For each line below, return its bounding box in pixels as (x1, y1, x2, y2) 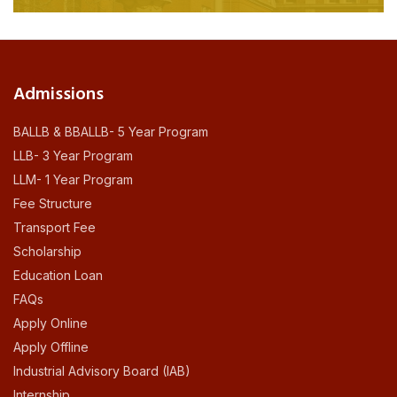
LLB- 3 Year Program (13, 148, 133, 164)
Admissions (13, 81, 104, 110)
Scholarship (13, 244, 82, 260)
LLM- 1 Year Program (13, 172, 133, 188)
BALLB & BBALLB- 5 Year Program (13, 124, 208, 140)
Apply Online (13, 315, 88, 331)
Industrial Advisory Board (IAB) (13, 363, 191, 379)
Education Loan (13, 268, 103, 284)
